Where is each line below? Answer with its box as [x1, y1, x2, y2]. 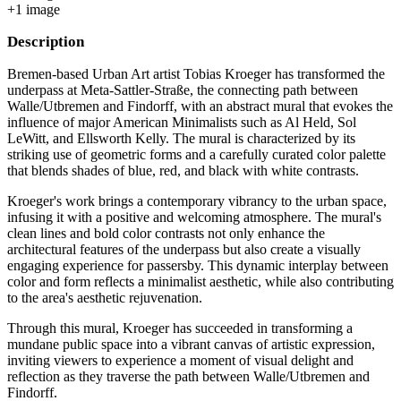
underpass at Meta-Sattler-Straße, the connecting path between [7, 81, 358, 98]
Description [7, 32, 84, 50]
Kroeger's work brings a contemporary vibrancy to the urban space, [7, 192, 387, 209]
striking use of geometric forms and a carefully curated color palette [7, 146, 386, 162]
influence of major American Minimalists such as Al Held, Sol [7, 114, 356, 130]
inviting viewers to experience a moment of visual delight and [7, 352, 354, 368]
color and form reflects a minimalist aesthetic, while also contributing [7, 273, 394, 289]
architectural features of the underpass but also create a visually [7, 241, 361, 257]
